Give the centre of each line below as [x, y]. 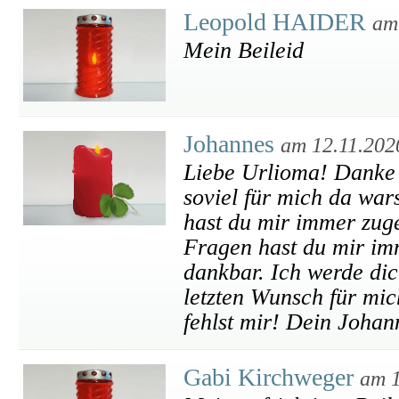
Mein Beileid [244, 50]
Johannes [232, 144]
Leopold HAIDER [278, 22]
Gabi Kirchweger [272, 377]
